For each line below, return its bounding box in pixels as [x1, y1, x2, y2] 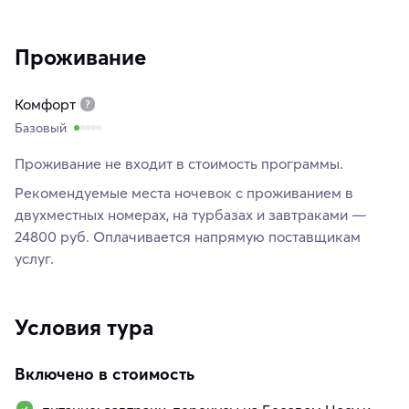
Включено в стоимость [15, 362, 194, 384]
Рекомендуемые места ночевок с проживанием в [15, 183, 353, 202]
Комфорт [15, 94, 76, 113]
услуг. [15, 248, 54, 267]
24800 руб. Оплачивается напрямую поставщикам [15, 226, 361, 246]
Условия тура [15, 313, 153, 341]
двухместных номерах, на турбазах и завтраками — [15, 204, 367, 224]
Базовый [15, 119, 67, 136]
